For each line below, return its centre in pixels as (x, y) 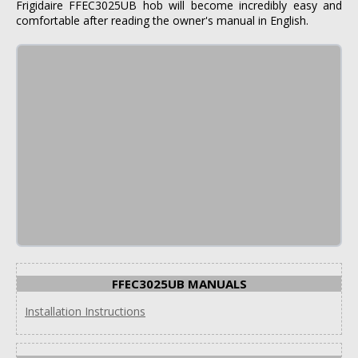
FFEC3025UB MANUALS (179, 283)
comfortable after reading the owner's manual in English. (162, 20)
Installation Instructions (85, 311)
